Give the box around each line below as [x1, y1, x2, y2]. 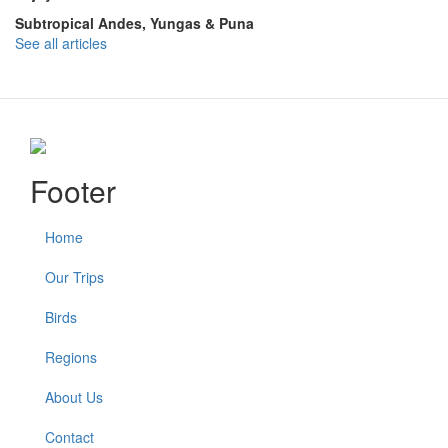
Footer [30, 168, 116, 212]
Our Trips [45, 266, 104, 287]
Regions [45, 346, 97, 367]
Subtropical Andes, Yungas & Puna [15, 12, 254, 33]
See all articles [15, 32, 107, 53]
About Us [45, 386, 103, 407]
